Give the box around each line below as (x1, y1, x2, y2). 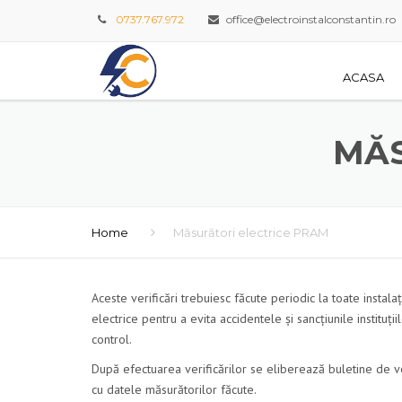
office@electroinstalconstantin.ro (226, 12, 396, 26)
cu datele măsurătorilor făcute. (92, 381, 257, 398)
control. (92, 331, 132, 348)
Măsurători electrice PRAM (173, 225, 328, 240)
